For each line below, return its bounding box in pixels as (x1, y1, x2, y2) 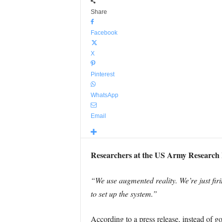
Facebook (90, 29, 117, 36)
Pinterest (90, 71, 114, 78)
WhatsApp (90, 92, 118, 99)
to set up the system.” (90, 188, 157, 199)
